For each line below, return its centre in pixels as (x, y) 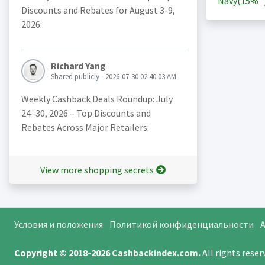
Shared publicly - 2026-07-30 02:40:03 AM (113, 77)
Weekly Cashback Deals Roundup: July (97, 99)
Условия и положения (58, 224)
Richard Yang (78, 66)
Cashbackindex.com (155, 253)
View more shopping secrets (97, 170)
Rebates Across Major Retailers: (85, 127)
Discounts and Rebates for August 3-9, (98, 10)
